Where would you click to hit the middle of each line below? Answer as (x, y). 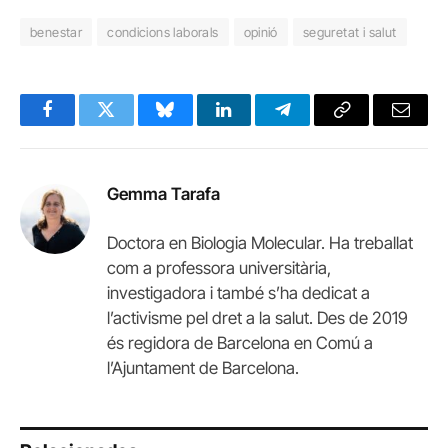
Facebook (80, 124)
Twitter (130, 124)
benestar (56, 32)
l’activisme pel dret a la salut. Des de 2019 (257, 318)
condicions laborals (163, 32)
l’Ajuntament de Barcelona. (203, 368)
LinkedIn (255, 124)
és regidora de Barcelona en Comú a (240, 343)
